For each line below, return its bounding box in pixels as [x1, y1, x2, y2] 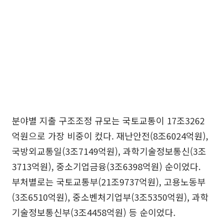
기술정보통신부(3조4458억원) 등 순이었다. [12, 206, 176, 219]
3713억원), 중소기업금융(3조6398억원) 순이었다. [12, 160, 201, 173]
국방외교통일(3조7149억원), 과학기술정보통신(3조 [12, 145, 206, 158]
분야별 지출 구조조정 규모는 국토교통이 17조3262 [12, 114, 205, 127]
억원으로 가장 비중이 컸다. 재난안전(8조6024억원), [12, 129, 208, 143]
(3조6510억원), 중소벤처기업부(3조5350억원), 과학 [12, 190, 209, 204]
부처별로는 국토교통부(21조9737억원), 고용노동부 [12, 175, 206, 188]
